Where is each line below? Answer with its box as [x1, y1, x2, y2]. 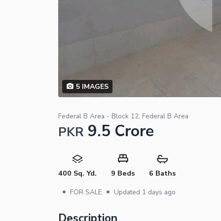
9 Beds [110, 168, 135, 178]
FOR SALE [70, 187, 102, 197]
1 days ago [142, 187, 176, 197]
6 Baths [148, 168, 176, 178]
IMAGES [79, 81, 109, 91]
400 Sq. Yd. [58, 168, 97, 178]
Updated [114, 187, 142, 197]
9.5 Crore [88, 120, 154, 142]
